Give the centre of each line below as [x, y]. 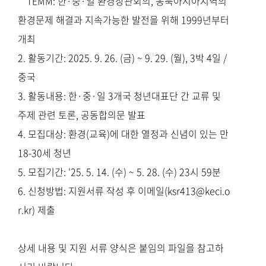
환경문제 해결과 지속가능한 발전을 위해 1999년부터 [123, 19]
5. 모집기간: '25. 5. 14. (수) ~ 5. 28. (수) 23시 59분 [119, 171]
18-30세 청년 [45, 152]
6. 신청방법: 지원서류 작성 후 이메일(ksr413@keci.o [124, 190]
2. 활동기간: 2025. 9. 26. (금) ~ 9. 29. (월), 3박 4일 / [122, 57]
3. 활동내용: [43, 95]
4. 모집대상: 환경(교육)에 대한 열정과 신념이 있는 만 [123, 133]
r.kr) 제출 [37, 209]
